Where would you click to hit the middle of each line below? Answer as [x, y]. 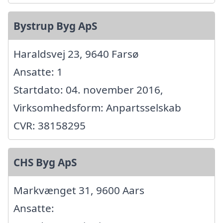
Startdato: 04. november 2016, [88, 90]
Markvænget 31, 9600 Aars [79, 190]
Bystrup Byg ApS [55, 26]
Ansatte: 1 [38, 72]
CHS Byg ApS [45, 163]
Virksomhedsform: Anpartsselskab [97, 108]
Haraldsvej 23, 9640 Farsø [76, 54]
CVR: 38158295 [50, 126]
